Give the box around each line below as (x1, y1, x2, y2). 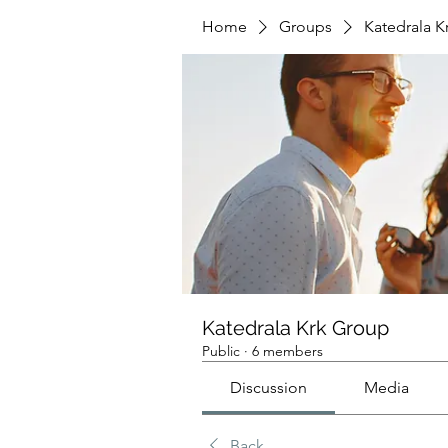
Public (202, 342, 240, 360)
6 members (252, 342, 323, 360)
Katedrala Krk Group (202, 316, 389, 340)
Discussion (230, 378, 308, 397)
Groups (279, 17, 332, 36)
